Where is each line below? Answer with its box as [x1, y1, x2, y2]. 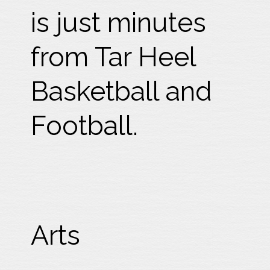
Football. [31, 110, 139, 142]
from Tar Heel [31, 41, 196, 73]
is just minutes [31, 7, 207, 39]
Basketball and [31, 75, 213, 107]
